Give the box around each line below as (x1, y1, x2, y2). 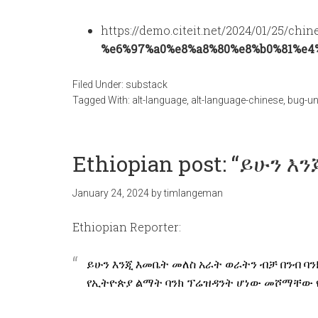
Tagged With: (72, 94, 132, 106)
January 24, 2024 (72, 187, 149, 199)
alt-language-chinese (191, 94, 283, 106)
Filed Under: (72, 79, 126, 90)
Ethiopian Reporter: (72, 219, 181, 234)
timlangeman (164, 187, 223, 199)
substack (126, 79, 168, 90)
